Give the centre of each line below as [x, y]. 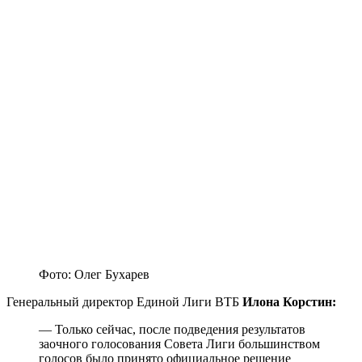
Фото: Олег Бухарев [94, 275]
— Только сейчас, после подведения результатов [172, 330]
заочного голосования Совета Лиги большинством [179, 344]
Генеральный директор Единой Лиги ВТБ [124, 302]
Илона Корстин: [289, 302]
